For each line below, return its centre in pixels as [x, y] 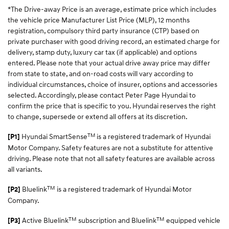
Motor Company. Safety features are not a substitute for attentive [110, 147]
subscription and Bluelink [117, 220]
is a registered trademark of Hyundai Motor [123, 189]
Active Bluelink [45, 220]
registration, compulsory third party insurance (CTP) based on [104, 30]
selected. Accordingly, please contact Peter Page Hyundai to [102, 95]
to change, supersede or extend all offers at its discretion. [98, 116]
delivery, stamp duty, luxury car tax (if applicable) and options [102, 52]
